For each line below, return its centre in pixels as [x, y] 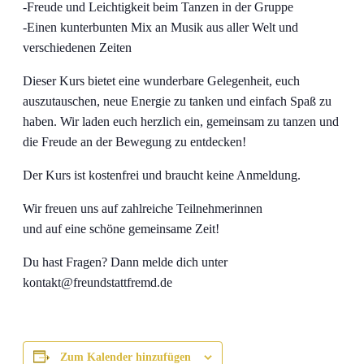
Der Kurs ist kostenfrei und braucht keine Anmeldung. [162, 175]
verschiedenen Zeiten [77, 47]
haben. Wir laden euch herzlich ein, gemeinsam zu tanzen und [181, 121]
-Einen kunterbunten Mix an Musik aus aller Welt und [160, 27]
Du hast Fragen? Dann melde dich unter [125, 262]
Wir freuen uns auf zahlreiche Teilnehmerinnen [143, 208]
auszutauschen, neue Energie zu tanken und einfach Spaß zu [177, 101]
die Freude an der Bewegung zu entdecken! [134, 141]
